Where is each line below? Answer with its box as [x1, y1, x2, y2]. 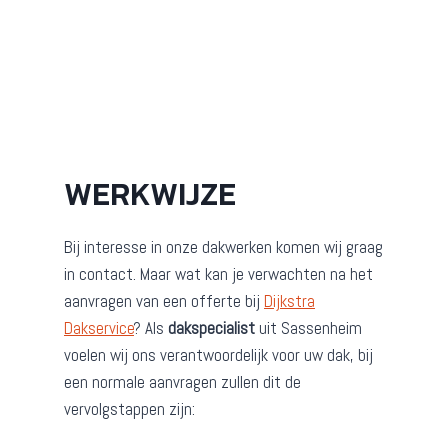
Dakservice [64, 317, 134, 340]
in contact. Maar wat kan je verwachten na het [64, 263, 373, 286]
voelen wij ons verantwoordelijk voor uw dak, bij [64, 344, 373, 367]
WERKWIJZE [64, 170, 236, 219]
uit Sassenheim [255, 317, 362, 340]
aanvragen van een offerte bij [64, 290, 264, 313]
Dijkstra [264, 290, 315, 313]
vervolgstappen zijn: [64, 398, 195, 421]
